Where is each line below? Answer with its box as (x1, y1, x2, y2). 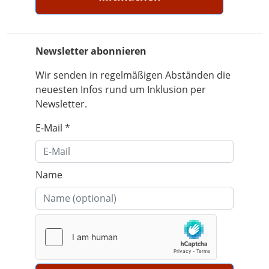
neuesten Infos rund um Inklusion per (35, 83, 207, 96)
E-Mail (35, 121, 65, 134)
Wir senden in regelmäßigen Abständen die (35, 68, 231, 82)
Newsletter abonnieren (35, 44, 147, 58)
